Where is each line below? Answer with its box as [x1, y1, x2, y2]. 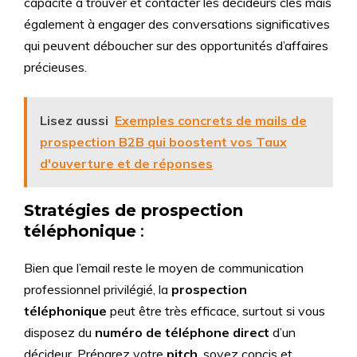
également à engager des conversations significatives [24, 16, 330, 32]
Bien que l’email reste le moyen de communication [24, 260, 304, 276]
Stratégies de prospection [24, 201, 243, 220]
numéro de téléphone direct [95, 324, 269, 340]
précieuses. [24, 59, 87, 75]
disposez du [24, 324, 95, 340]
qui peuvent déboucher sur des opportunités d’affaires [24, 37, 328, 53]
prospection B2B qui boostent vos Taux [40, 134, 287, 150]
